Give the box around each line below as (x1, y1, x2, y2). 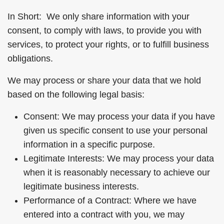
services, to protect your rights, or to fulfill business (7, 39, 209, 49)
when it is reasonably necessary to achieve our (23, 167, 210, 177)
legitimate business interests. (23, 181, 139, 191)
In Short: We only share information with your (7, 11, 189, 21)
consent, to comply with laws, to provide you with (7, 25, 201, 35)
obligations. (7, 53, 53, 63)
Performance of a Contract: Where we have (23, 195, 196, 205)
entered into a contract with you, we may (23, 209, 184, 219)
